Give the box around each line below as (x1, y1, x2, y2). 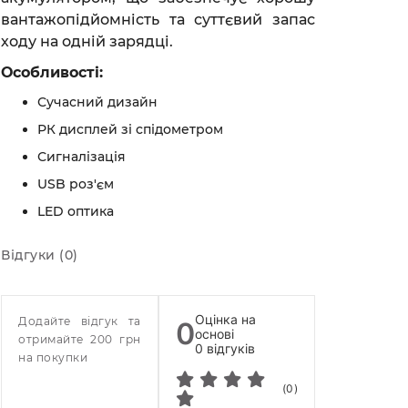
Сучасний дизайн (37, 93, 158, 110)
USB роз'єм (37, 175, 114, 192)
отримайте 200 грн (18, 331, 141, 346)
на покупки (18, 350, 87, 364)
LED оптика (37, 202, 114, 219)
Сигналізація (37, 148, 126, 165)
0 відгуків (195, 340, 255, 356)
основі (195, 325, 234, 342)
